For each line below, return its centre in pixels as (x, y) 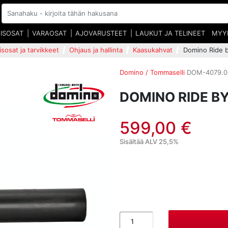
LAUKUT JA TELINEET (170, 33)
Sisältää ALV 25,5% (149, 141)
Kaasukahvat (153, 50)
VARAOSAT (50, 33)
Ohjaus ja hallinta (96, 50)
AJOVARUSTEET (101, 33)
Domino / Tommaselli (152, 72)
